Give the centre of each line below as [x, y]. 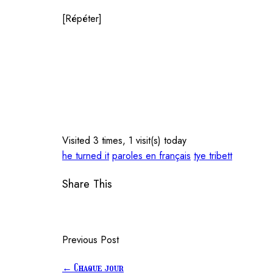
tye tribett [213, 156]
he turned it [86, 156]
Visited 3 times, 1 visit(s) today [124, 141]
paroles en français [151, 156]
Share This [87, 183]
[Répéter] [82, 18]
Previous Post [90, 239]
